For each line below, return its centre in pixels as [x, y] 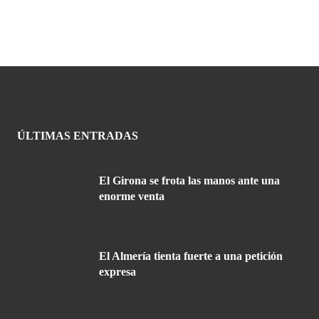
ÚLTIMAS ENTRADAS [78, 136]
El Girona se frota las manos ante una [189, 181]
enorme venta [132, 197]
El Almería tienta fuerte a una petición [191, 256]
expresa [117, 272]
